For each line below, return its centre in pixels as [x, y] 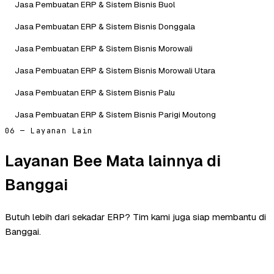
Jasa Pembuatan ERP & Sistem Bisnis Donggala [105, 26]
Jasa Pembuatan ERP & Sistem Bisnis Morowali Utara [115, 70]
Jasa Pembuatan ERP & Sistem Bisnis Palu [95, 92]
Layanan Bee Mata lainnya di [113, 161]
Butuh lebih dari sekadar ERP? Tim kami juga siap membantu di [135, 217]
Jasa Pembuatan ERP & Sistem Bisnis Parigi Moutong [115, 114]
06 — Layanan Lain [49, 131]
